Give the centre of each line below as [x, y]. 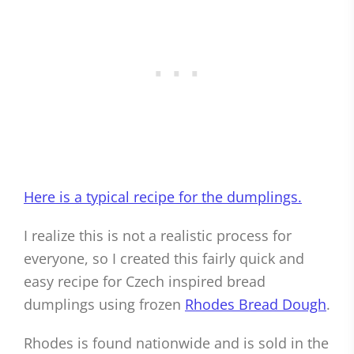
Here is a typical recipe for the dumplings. [163, 197]
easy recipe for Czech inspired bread [145, 282]
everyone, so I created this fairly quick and [164, 259]
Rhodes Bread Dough [256, 305]
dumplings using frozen [104, 305]
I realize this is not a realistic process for [158, 236]
